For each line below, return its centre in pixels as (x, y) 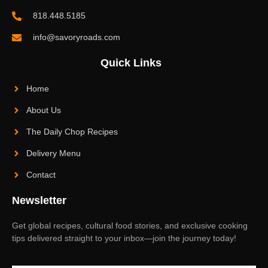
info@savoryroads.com (77, 37)
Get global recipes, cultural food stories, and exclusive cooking (130, 226)
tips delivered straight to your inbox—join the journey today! (124, 238)
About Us (43, 110)
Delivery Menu (53, 153)
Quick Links (131, 63)
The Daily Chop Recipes (72, 132)
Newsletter (39, 201)
